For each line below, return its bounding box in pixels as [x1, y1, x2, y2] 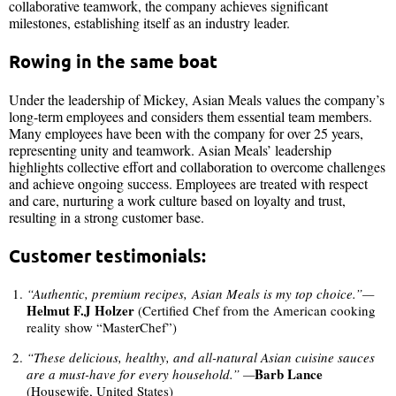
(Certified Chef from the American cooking [134, 301, 376, 320]
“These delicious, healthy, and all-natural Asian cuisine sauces [27, 348, 375, 367]
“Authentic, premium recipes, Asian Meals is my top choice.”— [27, 285, 374, 303]
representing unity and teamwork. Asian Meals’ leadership [9, 141, 331, 160]
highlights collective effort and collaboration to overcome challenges [9, 157, 385, 177]
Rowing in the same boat [9, 49, 217, 73]
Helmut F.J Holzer [27, 301, 134, 321]
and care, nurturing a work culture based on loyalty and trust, [9, 191, 346, 210]
